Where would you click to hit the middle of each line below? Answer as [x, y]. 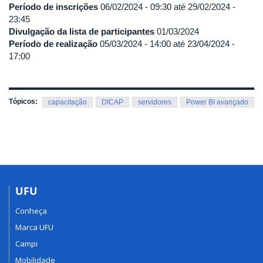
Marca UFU [34, 227]
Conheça [31, 211]
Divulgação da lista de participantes [82, 31]
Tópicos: [24, 101]
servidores [155, 102]
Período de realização [53, 43]
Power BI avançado [217, 102]
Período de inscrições [53, 6]
